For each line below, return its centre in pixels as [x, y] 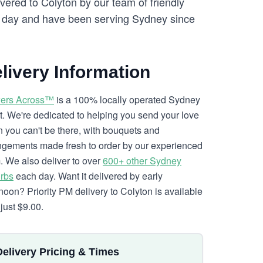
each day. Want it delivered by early [88, 176]
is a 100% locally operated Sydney [127, 100]
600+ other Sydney [142, 161]
